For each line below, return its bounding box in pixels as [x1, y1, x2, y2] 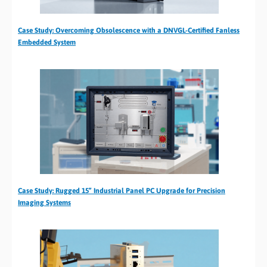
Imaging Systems [18, 198, 71, 207]
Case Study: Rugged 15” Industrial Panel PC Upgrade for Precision [18, 186, 225, 195]
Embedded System [18, 38, 76, 46]
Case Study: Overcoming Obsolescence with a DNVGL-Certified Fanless [18, 26, 240, 35]
